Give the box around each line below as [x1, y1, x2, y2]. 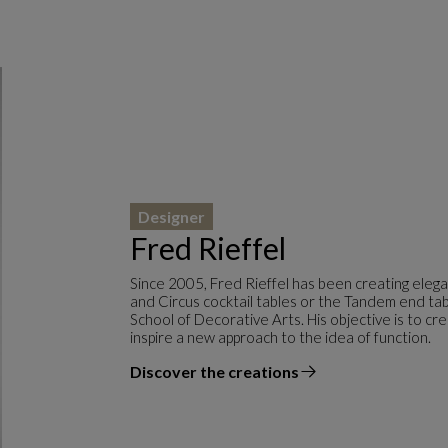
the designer [130, 371, 223, 391]
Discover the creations [130, 362, 299, 382]
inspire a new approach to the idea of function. [130, 328, 431, 347]
